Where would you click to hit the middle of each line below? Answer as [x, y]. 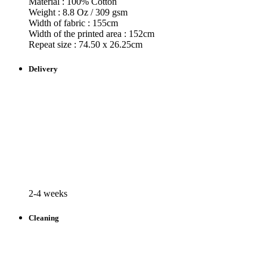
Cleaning [44, 218]
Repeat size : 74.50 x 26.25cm [86, 44]
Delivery [43, 69]
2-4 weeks [48, 194]
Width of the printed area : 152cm [91, 33]
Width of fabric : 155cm [73, 23]
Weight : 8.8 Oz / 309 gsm [78, 12]
